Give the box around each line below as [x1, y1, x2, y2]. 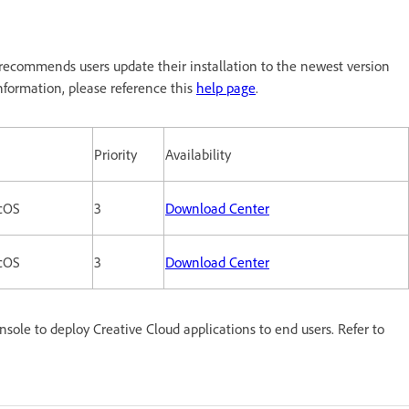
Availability [165, 144, 231, 163]
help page [196, 78, 256, 97]
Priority [94, 144, 137, 163]
